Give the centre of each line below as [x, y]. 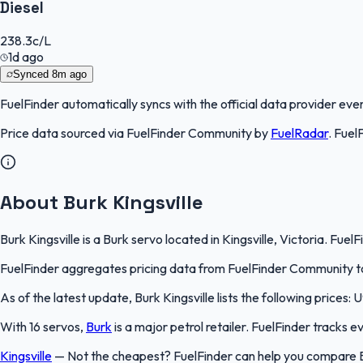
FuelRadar [299, 133]
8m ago [69, 74]
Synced [32, 74]
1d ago [26, 57]
